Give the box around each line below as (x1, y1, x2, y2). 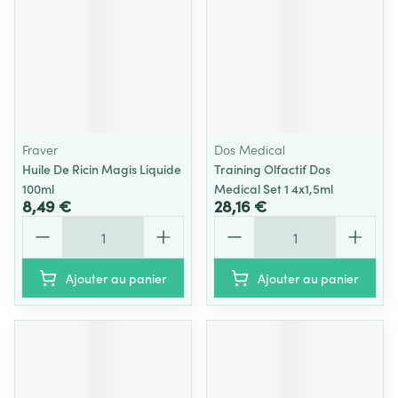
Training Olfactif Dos (214, 160, 330, 178)
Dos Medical (214, 140, 285, 158)
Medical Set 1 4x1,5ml (214, 179, 333, 197)
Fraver (22, 140, 58, 158)
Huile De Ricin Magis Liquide (22, 160, 181, 178)
